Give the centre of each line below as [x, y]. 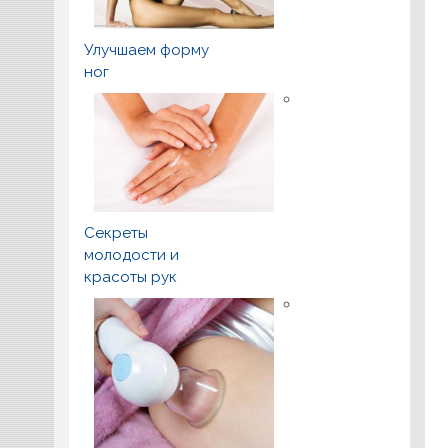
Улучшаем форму [147, 49]
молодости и [132, 255]
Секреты [116, 233]
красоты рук [131, 277]
